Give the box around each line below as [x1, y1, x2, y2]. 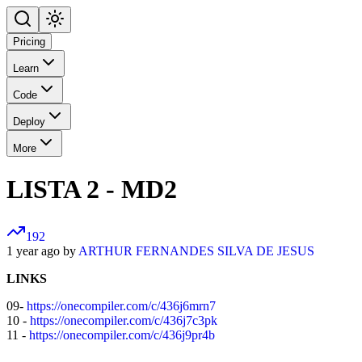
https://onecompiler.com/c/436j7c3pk [30, 314, 217, 328]
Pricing [13, 36, 45, 48]
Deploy [13, 116, 45, 128]
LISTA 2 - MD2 [6, 174, 177, 204]
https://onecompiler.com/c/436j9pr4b [29, 328, 215, 343]
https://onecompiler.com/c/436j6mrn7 [27, 299, 216, 314]
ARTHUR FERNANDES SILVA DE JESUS [78, 244, 314, 259]
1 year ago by [6, 244, 78, 259]
